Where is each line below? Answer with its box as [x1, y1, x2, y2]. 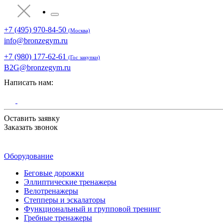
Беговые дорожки [24, 169, 84, 177]
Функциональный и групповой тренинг [24, 205, 161, 213]
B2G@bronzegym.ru [4, 63, 71, 72]
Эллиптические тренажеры [24, 178, 116, 186]
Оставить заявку [4, 114, 60, 122]
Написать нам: [4, 78, 53, 87]
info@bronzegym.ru [4, 36, 68, 45]
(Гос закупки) [68, 54, 100, 60]
